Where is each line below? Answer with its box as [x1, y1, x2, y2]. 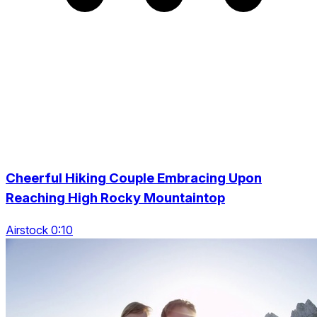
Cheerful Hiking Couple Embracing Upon [6, 170, 262, 186]
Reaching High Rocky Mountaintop [6, 190, 225, 206]
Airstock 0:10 [6, 222, 73, 237]
